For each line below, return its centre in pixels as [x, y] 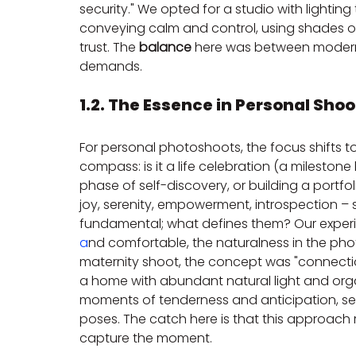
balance [165, 48]
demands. [111, 67]
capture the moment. [146, 339]
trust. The [109, 48]
